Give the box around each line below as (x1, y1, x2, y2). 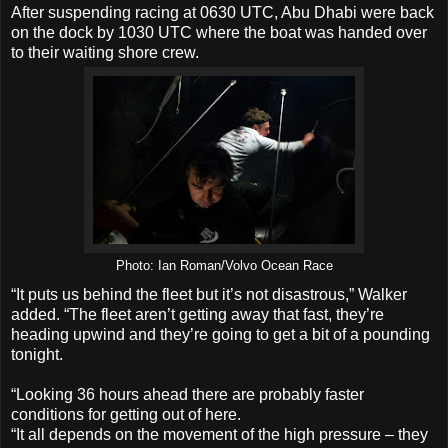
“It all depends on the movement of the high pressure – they (11, 426, 428, 444)
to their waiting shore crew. (11, 43, 199, 61)
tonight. (11, 346, 63, 364)
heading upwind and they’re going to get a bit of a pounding (11, 326, 430, 344)
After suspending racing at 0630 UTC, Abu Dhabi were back (11, 3, 434, 21)
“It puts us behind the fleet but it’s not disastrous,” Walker (11, 286, 407, 304)
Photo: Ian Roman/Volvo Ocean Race (115, 258, 333, 273)
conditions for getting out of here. (11, 406, 241, 424)
